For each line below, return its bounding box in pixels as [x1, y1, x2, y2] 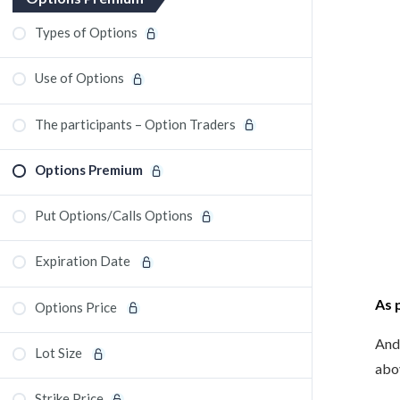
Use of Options [35, 70, 124, 87]
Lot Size [35, 344, 85, 361]
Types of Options [35, 24, 137, 40]
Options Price [35, 298, 120, 315]
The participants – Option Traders [35, 115, 236, 132]
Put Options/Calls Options [35, 207, 193, 223]
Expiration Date [35, 253, 133, 270]
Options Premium [35, 161, 143, 178]
